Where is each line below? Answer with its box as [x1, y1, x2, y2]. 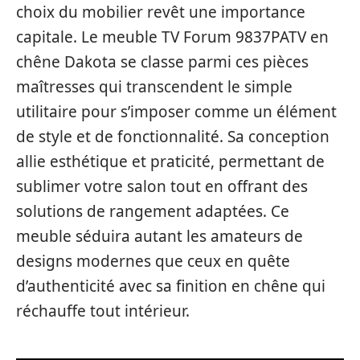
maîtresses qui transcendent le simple [16, 76, 292, 97]
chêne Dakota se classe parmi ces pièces [16, 51, 309, 72]
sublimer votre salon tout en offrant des [16, 176, 308, 197]
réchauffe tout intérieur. [16, 301, 190, 321]
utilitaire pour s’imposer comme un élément [16, 101, 337, 122]
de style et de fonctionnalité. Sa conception [16, 126, 329, 147]
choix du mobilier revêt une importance [16, 2, 305, 22]
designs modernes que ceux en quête [16, 251, 290, 272]
